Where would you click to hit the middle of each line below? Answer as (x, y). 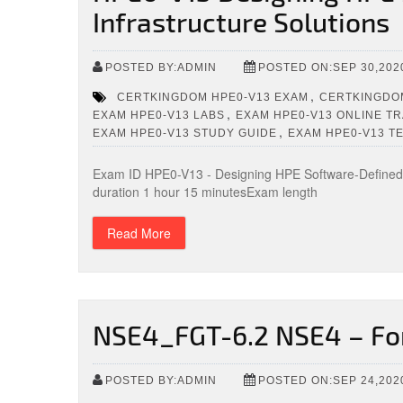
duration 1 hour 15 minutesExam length (205, 192)
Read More (139, 233)
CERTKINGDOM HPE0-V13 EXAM (213, 97)
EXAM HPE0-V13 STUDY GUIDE (185, 133)
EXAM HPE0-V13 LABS (159, 115)
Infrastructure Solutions (241, 22)
